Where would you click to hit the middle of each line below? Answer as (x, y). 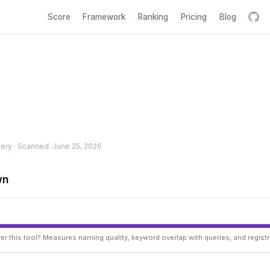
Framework (104, 17)
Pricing (193, 17)
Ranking (153, 17)
